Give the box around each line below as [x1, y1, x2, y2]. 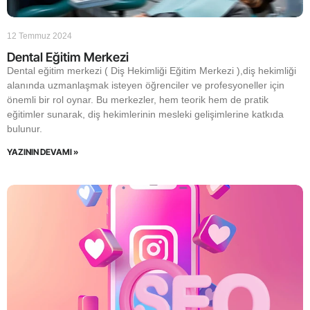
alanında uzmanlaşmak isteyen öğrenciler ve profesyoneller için [7, 80, 284, 91]
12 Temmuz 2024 [7, 31, 72, 41]
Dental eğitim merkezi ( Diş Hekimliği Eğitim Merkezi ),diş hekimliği [7, 65, 296, 76]
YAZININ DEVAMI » [7, 147, 78, 157]
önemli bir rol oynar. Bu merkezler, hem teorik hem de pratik [7, 94, 268, 105]
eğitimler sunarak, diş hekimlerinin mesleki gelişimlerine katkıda [7, 109, 284, 120]
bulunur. [7, 123, 42, 134]
